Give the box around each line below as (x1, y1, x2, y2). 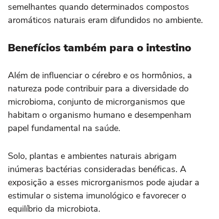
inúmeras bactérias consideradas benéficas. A (8, 163, 186, 175)
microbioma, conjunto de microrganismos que (8, 96, 185, 108)
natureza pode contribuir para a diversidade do (8, 83, 189, 95)
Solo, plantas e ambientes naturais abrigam (8, 150, 176, 162)
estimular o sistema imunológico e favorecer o (8, 190, 186, 202)
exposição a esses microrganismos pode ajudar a (8, 176, 199, 189)
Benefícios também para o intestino (8, 41, 191, 56)
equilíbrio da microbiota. (8, 203, 100, 215)
